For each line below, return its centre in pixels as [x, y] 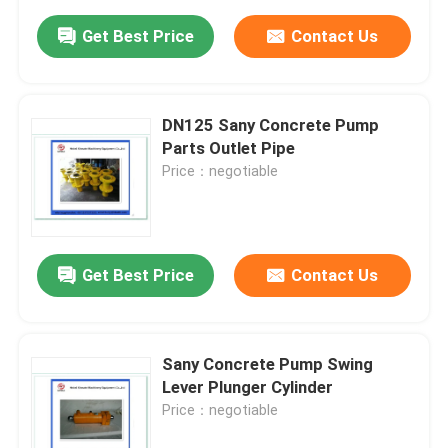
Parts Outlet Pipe [229, 148]
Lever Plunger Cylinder [248, 387]
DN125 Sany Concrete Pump [271, 125]
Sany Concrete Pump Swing [268, 364]
